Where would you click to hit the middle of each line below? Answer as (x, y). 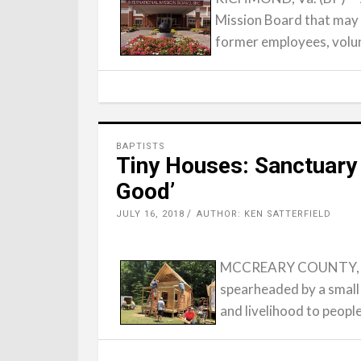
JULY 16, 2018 (150, 214)
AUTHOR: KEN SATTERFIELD (264, 214)
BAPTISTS (141, 146)
